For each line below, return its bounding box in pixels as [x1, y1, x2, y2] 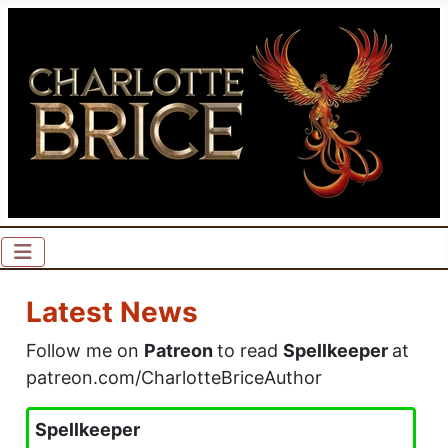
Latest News [26, 295, 198, 329]
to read [217, 340, 283, 361]
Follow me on [26, 340, 144, 361]
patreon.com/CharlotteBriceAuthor [26, 367, 322, 388]
